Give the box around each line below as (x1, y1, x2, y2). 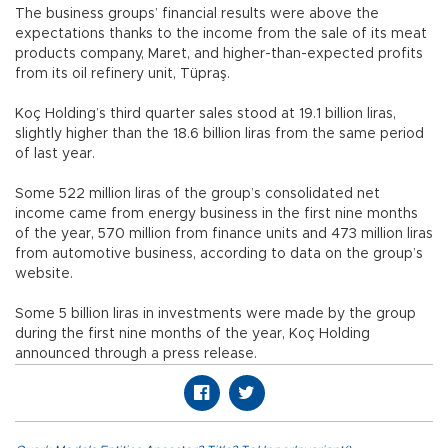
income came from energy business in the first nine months (15, 207, 418, 222)
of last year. (15, 147, 95, 162)
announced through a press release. (15, 347, 257, 362)
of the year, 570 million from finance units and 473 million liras (15, 227, 433, 242)
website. (15, 267, 73, 282)
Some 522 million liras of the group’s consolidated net (15, 187, 380, 202)
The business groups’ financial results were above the (15, 7, 379, 22)
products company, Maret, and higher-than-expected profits (15, 47, 423, 62)
